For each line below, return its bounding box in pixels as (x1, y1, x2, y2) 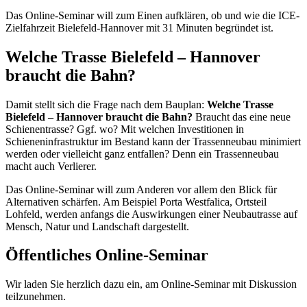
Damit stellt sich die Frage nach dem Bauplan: (5, 98, 207, 110)
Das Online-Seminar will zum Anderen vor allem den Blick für (5, 183, 277, 195)
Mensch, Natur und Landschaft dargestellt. (5, 220, 189, 232)
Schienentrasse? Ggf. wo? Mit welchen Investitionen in (5, 123, 244, 135)
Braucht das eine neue (193, 110, 291, 123)
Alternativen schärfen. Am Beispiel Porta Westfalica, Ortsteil (5, 195, 267, 208)
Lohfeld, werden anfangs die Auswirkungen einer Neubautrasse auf (5, 208, 297, 220)
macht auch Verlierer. (5, 160, 97, 172)
